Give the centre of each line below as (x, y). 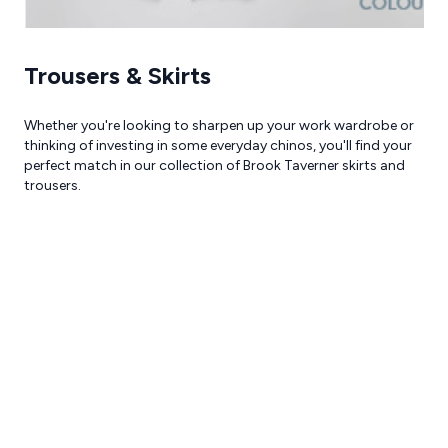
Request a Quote (165, 157)
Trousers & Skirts (117, 75)
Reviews (41, 157)
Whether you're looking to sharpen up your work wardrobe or (219, 125)
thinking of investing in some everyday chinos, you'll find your (218, 145)
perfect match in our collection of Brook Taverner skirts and (214, 165)
